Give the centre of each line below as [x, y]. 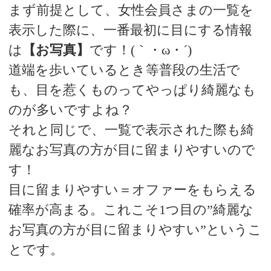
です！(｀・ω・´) [140, 50]
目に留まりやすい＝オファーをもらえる [132, 190]
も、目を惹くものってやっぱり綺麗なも [132, 90]
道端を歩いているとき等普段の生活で [124, 70]
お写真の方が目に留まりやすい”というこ [135, 230]
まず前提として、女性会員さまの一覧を [131, 10]
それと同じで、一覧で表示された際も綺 [131, 130]
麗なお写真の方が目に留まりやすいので [132, 150]
